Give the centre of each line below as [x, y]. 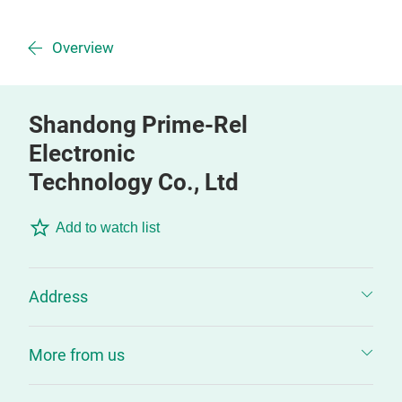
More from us [77, 355]
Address [58, 297]
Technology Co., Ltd [134, 182]
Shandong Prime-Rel [138, 125]
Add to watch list [108, 227]
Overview [83, 48]
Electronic [82, 153]
